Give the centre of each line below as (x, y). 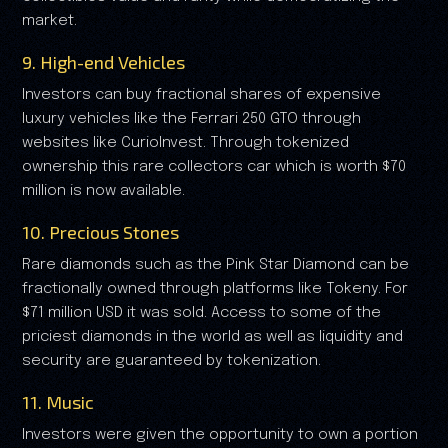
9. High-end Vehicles (103, 61)
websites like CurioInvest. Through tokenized (185, 142)
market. (49, 20)
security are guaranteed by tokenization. (171, 360)
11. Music (58, 401)
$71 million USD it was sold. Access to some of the (201, 312)
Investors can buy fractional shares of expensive (201, 94)
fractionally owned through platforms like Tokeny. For (215, 288)
